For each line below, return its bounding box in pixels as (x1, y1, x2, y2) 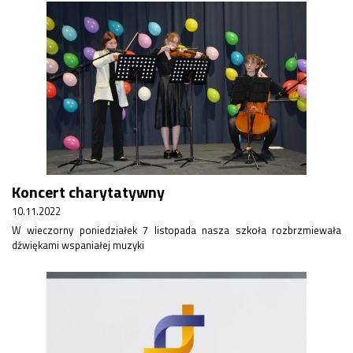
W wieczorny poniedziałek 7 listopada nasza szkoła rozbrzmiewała (12, 222, 341, 238)
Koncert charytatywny (12, 180, 165, 204)
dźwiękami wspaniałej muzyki (12, 237, 144, 253)
